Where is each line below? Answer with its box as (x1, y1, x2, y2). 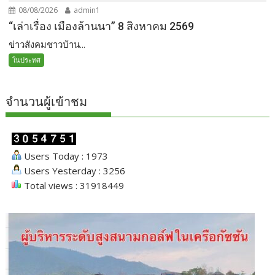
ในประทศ (12, 55, 41, 65)
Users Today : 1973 (21, 150, 109, 163)
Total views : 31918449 (21, 179, 125, 192)
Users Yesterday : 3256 (21, 165, 126, 177)
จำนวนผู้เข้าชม (6, 95, 88, 110)
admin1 (72, 5, 101, 16)
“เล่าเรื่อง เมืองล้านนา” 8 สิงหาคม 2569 (9, 20, 195, 33)
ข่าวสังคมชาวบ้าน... (9, 38, 86, 51)
